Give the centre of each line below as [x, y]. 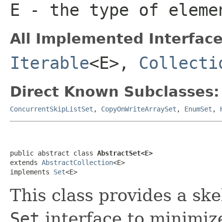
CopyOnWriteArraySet [139, 109]
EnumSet [198, 109]
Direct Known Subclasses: [115, 91]
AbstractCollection [77, 162]
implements [32, 172]
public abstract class [54, 153]
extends [26, 162]
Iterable [50, 63]
